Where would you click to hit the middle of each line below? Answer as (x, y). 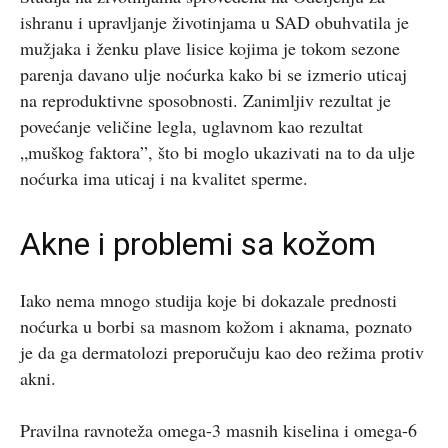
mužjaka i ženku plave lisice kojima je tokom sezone (210, 47)
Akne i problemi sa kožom (198, 243)
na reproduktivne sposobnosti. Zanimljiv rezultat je (205, 99)
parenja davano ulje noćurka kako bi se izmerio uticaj (213, 73)
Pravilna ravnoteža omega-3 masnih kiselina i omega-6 (218, 429)
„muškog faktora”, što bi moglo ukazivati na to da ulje (217, 151)
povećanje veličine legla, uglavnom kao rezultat (191, 125)
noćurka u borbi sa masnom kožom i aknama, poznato (216, 325)
